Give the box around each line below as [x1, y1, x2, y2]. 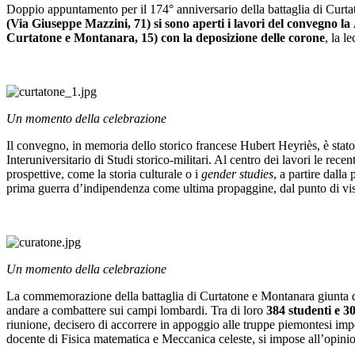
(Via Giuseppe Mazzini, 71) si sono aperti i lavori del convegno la [6, 17, 353, 31]
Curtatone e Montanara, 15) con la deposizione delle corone [6, 31, 325, 45]
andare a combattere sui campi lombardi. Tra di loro [6, 303, 266, 318]
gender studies [201, 167, 273, 181]
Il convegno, [6, 139, 69, 153]
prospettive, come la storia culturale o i [6, 167, 201, 181]
